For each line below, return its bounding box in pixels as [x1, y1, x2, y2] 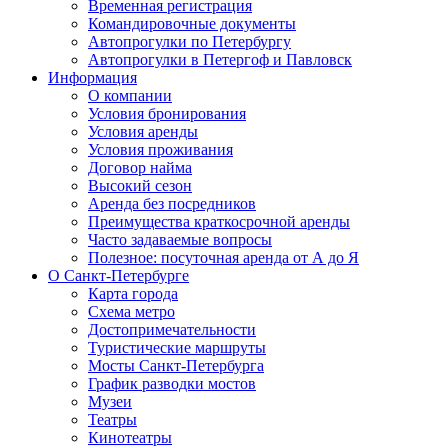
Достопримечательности [88, 321, 256, 338]
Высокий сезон [88, 177, 192, 194]
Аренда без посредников [88, 195, 256, 212]
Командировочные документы [88, 15, 296, 32]
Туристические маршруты [88, 339, 266, 356]
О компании [88, 87, 172, 104]
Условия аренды [88, 123, 198, 140]
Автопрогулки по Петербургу [88, 33, 291, 50]
